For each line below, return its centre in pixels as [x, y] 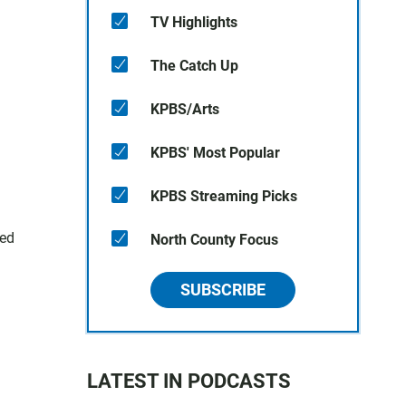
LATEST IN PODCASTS [189, 381]
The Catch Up [194, 66]
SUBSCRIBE [223, 290]
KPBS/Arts [185, 109]
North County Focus [214, 240]
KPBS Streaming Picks [224, 196]
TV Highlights [194, 22]
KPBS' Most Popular [215, 153]
